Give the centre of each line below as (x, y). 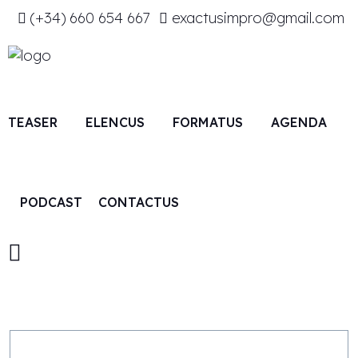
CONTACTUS (139, 203)
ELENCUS (115, 123)
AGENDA (299, 123)
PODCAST (51, 203)
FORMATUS (208, 123)
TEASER (33, 123)
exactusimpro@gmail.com (258, 18)
